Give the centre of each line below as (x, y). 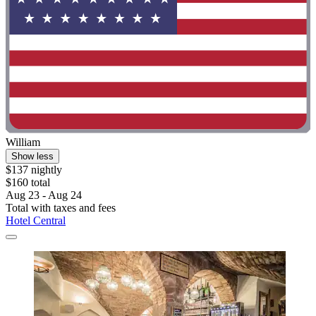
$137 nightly (34, 169)
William (23, 142)
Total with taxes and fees (61, 207)
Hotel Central (36, 220)
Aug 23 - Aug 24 (44, 195)
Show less (32, 156)
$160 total (28, 182)
